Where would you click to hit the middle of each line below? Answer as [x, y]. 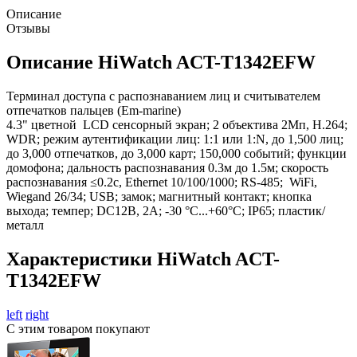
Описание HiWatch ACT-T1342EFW [161, 62]
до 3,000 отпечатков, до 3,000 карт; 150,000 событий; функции [177, 153]
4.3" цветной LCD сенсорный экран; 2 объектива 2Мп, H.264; [177, 124]
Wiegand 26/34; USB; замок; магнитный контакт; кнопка [159, 196]
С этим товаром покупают [78, 328]
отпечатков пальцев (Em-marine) [94, 110]
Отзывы [28, 28]
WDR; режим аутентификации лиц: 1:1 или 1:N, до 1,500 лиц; [175, 139]
